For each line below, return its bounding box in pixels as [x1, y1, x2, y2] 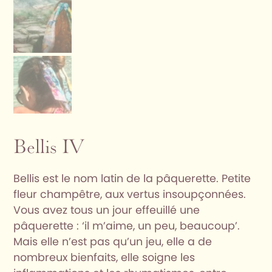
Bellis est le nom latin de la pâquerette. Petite [13, 171, 251, 186]
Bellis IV [13, 136, 84, 159]
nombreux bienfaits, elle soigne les [13, 250, 195, 265]
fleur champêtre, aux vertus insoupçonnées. [13, 187, 246, 202]
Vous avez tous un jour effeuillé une [13, 203, 200, 218]
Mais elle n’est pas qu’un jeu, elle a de [13, 234, 212, 250]
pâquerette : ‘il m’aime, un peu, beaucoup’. [13, 219, 240, 234]
